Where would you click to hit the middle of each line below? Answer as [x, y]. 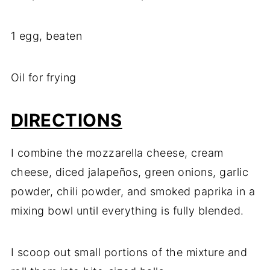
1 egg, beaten [46, 36]
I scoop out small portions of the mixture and [129, 253]
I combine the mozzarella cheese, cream [117, 153]
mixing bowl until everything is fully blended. [127, 211]
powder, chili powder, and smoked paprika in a [133, 192]
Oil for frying [43, 78]
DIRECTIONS [66, 121]
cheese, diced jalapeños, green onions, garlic [130, 172]
